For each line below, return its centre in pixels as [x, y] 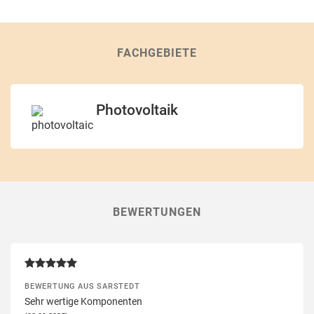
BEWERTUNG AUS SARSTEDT [82, 286]
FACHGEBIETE [157, 53]
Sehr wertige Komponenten [83, 301]
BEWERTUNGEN [157, 212]
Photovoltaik [137, 110]
